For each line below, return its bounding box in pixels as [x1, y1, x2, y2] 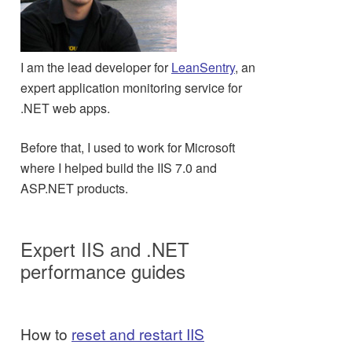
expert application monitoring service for [20, 79, 242, 97]
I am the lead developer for [20, 58, 171, 76]
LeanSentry [171, 58, 235, 76]
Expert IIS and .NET [20, 235, 189, 262]
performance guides [20, 257, 185, 284]
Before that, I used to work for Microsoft [20, 138, 235, 156]
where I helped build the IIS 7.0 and [20, 159, 217, 177]
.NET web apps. [20, 99, 110, 117]
